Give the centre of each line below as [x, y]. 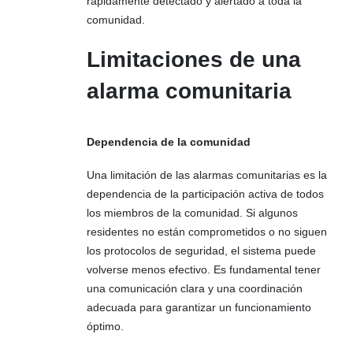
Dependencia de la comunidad [169, 141]
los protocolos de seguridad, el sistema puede [201, 251]
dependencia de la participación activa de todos [205, 194]
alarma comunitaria [189, 91]
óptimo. [105, 327]
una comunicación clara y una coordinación [195, 289]
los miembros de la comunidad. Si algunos [192, 213]
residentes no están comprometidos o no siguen [207, 232]
